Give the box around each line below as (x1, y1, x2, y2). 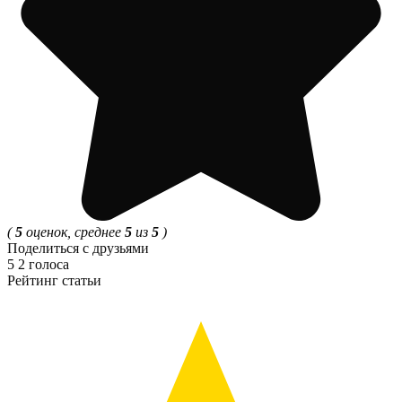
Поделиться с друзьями (7, 240, 149, 256)
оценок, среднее (22, 223, 125, 240)
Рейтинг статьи (7, 272, 101, 288)
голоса (29, 256, 69, 272)
